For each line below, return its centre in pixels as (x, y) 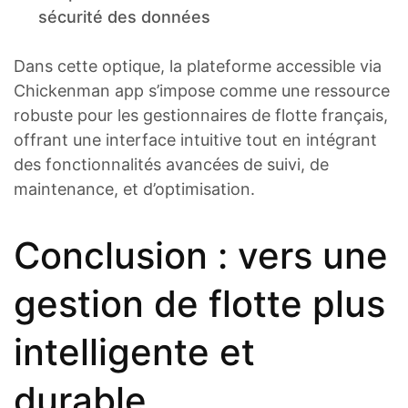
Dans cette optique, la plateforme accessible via (198, 66)
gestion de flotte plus (199, 303)
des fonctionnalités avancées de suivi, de (171, 164)
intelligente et (134, 352)
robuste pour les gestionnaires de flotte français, (201, 115)
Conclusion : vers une (201, 255)
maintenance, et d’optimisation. (134, 189)
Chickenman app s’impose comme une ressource (202, 90)
